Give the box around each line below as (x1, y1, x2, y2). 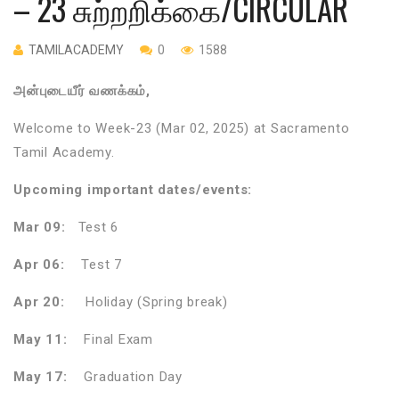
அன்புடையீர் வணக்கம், (13, 82, 151, 99)
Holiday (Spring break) (64, 293, 228, 310)
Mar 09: (13, 218, 69, 235)
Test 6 (69, 218, 118, 235)
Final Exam (67, 330, 153, 347)
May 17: (13, 368, 68, 385)
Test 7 (64, 256, 122, 273)
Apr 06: (13, 256, 65, 273)
